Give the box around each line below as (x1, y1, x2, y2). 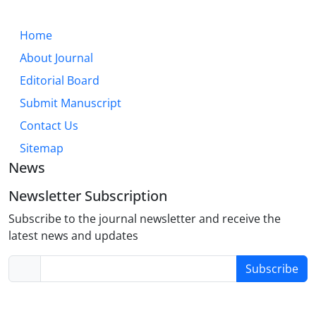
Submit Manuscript (20, 95, 121, 111)
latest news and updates (8, 228, 138, 243)
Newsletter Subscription (8, 186, 167, 205)
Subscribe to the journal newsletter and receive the (8, 211, 281, 226)
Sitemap (20, 140, 63, 156)
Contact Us (20, 118, 78, 133)
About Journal (20, 50, 93, 66)
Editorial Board (20, 73, 99, 88)
